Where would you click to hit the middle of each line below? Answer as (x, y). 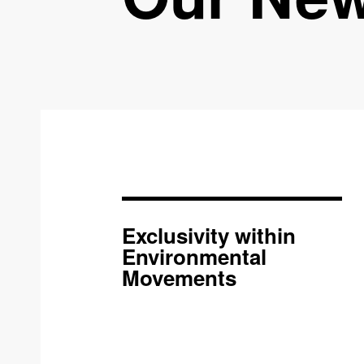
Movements (179, 277)
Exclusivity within (209, 235)
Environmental (194, 256)
